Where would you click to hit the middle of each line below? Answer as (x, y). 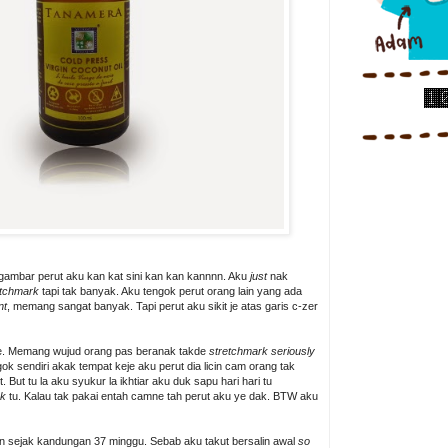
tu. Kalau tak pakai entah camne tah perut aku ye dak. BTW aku (162, 396)
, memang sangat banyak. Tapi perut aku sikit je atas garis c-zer (162, 306)
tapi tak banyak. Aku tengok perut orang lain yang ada (170, 291)
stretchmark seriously (260, 351)
